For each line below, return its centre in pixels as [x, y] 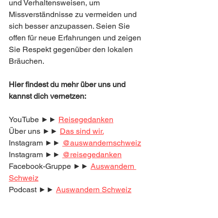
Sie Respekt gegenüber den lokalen [72, 49]
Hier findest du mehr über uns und [68, 84]
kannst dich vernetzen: [47, 96]
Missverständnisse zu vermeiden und [74, 14]
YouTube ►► [34, 119]
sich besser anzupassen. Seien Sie [70, 26]
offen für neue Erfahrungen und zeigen [76, 37]
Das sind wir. [82, 131]
